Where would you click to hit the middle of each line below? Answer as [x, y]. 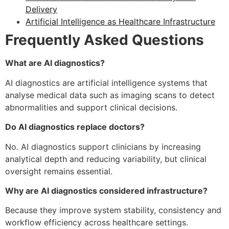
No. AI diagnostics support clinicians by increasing [103, 146]
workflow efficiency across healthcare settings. [97, 223]
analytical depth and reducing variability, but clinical [106, 159]
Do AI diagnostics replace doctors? [75, 127]
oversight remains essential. [59, 171]
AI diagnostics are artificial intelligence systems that [106, 83]
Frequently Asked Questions [105, 40]
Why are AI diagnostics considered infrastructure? [106, 191]
